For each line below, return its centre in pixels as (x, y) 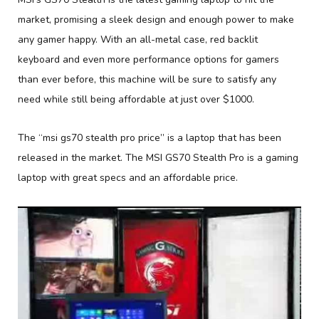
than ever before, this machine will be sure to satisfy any (147, 79)
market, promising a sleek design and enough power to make (156, 20)
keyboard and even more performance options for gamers (148, 59)
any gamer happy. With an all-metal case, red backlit (138, 40)
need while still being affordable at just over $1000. (136, 99)
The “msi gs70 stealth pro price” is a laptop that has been (150, 138)
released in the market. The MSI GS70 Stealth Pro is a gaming (158, 158)
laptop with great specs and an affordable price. (128, 178)
